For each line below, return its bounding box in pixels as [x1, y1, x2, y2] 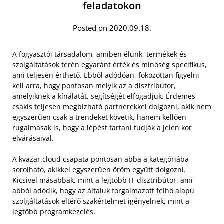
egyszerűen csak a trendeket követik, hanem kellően [12, 112, 186, 122]
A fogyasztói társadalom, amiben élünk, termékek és [12, 49, 187, 59]
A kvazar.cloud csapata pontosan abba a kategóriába [12, 154, 189, 164]
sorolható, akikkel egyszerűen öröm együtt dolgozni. [12, 164, 186, 174]
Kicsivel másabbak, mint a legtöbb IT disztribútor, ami [12, 175, 193, 185]
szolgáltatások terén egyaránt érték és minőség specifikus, [12, 59, 207, 69]
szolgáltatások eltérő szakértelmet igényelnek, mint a [12, 196, 189, 206]
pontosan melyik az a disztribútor [62, 80, 174, 90]
